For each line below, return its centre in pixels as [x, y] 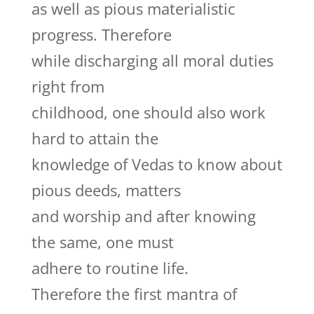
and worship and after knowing [143, 216]
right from [68, 86]
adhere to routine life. [110, 268]
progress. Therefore [101, 34]
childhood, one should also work [148, 112]
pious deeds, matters [106, 190]
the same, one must [102, 242]
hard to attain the [95, 138]
